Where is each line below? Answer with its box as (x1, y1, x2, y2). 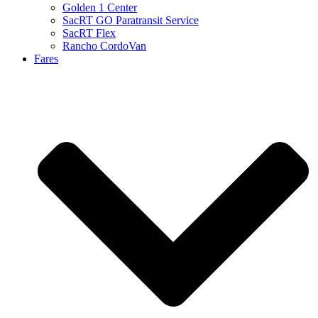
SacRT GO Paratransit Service (62, 14, 199, 26)
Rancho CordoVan (62, 40, 146, 52)
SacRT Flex (62, 27, 116, 39)
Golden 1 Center (62, 1, 137, 13)
